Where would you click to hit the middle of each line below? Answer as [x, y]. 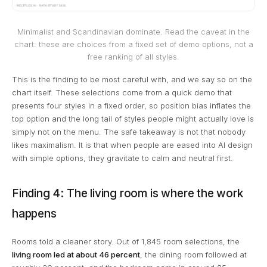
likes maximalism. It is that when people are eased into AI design [132, 145]
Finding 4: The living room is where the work [128, 194]
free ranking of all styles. [133, 57]
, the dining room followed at [193, 255]
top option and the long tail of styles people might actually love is [133, 119]
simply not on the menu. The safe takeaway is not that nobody [129, 132]
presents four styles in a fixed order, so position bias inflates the [131, 106]
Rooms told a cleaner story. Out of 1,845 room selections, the [126, 242]
